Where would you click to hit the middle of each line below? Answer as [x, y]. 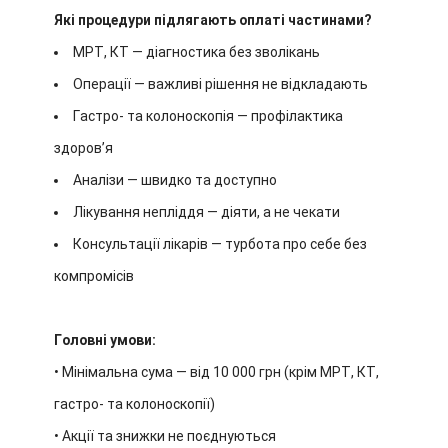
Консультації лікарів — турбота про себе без [220, 244]
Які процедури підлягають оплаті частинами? [213, 20]
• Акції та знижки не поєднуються [165, 436]
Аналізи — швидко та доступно [175, 180]
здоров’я [83, 148]
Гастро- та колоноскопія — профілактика [208, 116]
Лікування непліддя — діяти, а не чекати [206, 212]
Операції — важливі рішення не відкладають [220, 84]
